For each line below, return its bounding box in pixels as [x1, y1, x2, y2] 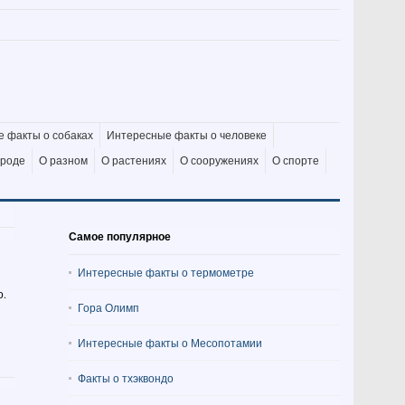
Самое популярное [69, 229, 171, 244]
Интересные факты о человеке [107, 129, 267, 142]
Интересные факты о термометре [78, 265, 254, 279]
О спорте [272, 155, 319, 167]
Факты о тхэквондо [78, 371, 174, 385]
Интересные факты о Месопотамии [78, 335, 262, 350]
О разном [39, 155, 88, 167]
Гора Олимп [78, 300, 139, 315]
